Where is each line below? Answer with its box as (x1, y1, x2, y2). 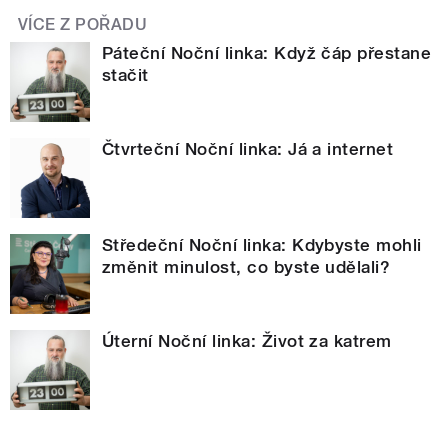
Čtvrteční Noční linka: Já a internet (102, 139, 394, 160)
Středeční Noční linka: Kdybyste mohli (102, 235, 422, 256)
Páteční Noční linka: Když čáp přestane (102, 43, 432, 64)
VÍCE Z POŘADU (18, 15, 148, 35)
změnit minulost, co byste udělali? (102, 257, 391, 278)
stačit (102, 65, 149, 86)
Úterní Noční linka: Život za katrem (102, 331, 392, 352)
